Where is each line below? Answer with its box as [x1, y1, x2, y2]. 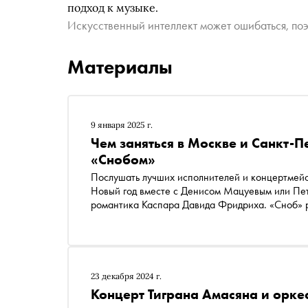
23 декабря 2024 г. [91, 271, 162, 281]
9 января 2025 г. [91, 120, 153, 130]
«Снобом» [91, 151, 155, 168]
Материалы [67, 55, 173, 79]
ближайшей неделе [91, 211, 177, 225]
